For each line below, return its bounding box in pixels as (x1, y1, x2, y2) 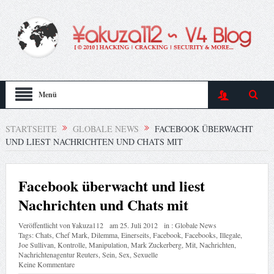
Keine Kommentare (18, 259, 75, 270)
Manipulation (88, 240, 127, 250)
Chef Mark (55, 230, 87, 240)
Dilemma (91, 230, 117, 240)
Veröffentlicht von (18, 220, 72, 231)
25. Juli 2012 (119, 220, 158, 231)
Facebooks (184, 230, 216, 240)
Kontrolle (57, 240, 85, 250)
